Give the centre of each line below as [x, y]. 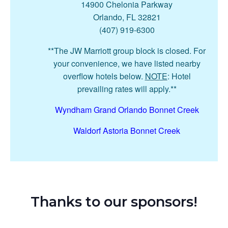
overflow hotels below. [104, 76]
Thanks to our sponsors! [114, 202]
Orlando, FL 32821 [127, 17]
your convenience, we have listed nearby [127, 64]
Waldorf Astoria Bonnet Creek [127, 131]
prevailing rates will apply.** [127, 89]
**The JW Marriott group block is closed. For [127, 51]
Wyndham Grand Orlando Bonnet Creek [127, 110]
